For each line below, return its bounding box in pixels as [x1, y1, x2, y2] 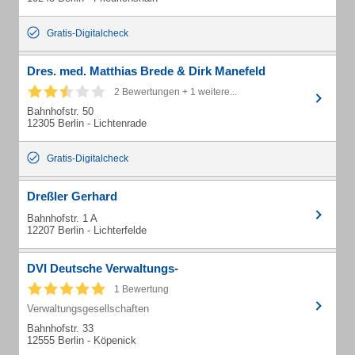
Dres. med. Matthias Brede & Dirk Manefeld [27, 64, 265, 78]
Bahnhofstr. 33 [27, 323, 94, 334]
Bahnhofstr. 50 [27, 105, 94, 117]
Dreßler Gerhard [27, 189, 117, 203]
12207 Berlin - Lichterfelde [27, 224, 147, 236]
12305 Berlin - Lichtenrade [27, 117, 147, 129]
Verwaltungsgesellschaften [27, 303, 149, 315]
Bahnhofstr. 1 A [27, 212, 97, 224]
